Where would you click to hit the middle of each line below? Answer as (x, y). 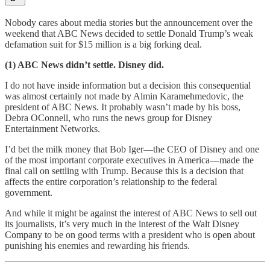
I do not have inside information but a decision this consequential (128, 85)
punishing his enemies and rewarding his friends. (97, 245)
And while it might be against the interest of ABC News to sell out (131, 213)
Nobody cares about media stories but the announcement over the (129, 22)
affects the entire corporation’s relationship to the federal (111, 181)
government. (29, 192)
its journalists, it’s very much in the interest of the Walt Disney (122, 224)
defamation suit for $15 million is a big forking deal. (103, 44)
